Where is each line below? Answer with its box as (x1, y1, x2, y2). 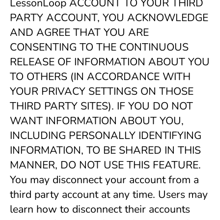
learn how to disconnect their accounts (10, 202, 190, 217)
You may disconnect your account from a (10, 172, 199, 187)
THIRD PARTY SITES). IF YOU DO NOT (10, 99, 193, 113)
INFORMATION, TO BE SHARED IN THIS (10, 143, 201, 158)
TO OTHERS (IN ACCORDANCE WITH (10, 69, 191, 84)
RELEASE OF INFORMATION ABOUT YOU (10, 55, 210, 69)
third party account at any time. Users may (10, 187, 208, 202)
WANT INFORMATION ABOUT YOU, (10, 113, 184, 128)
